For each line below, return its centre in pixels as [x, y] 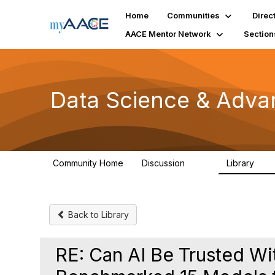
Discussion [165, 163]
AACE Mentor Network [168, 34]
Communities [194, 15]
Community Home [88, 163]
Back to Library [97, 215]
